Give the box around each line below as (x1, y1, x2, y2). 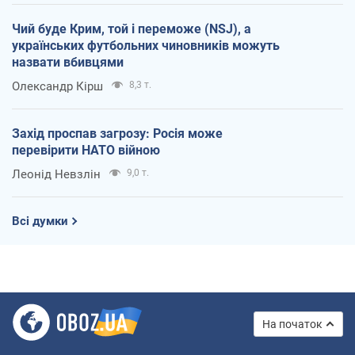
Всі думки (12, 213, 68, 228)
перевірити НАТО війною (12, 142, 160, 158)
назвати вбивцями (12, 54, 124, 70)
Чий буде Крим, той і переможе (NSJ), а (12, 21, 251, 36)
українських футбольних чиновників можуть (12, 37, 280, 53)
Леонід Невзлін (12, 166, 101, 181)
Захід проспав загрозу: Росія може (12, 125, 223, 141)
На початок (262, 317, 323, 330)
